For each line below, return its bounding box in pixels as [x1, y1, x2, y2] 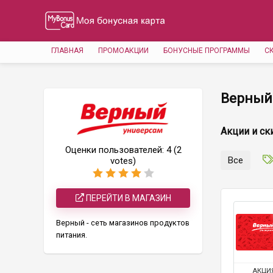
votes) [110, 155, 136, 166]
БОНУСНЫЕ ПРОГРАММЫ [163, 46, 250, 55]
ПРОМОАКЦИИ [98, 46, 149, 55]
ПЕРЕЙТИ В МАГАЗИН [83, 193, 171, 204]
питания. [56, 230, 87, 239]
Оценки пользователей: [65, 144, 166, 155]
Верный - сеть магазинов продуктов [56, 218, 190, 227]
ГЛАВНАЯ [51, 46, 83, 55]
